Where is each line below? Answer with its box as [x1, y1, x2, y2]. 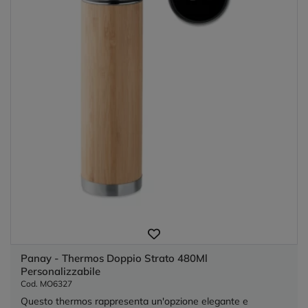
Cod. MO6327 [21, 278, 72, 289]
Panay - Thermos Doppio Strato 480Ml [21, 251, 208, 265]
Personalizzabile [21, 264, 100, 278]
